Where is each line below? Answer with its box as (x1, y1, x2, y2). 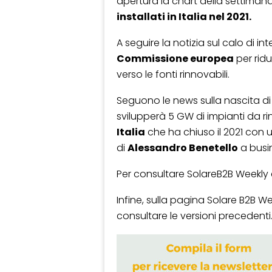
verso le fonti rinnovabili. (117, 67, 229, 82)
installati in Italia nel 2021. (117, 10, 251, 24)
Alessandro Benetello (127, 141, 238, 155)
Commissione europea (117, 52, 234, 66)
